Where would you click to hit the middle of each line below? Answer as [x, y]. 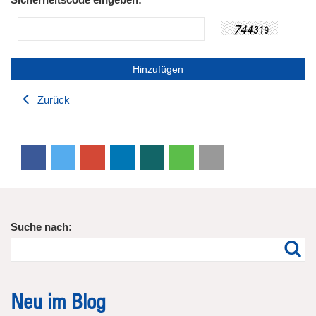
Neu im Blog [58, 301]
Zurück [52, 100]
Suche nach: [41, 227]
